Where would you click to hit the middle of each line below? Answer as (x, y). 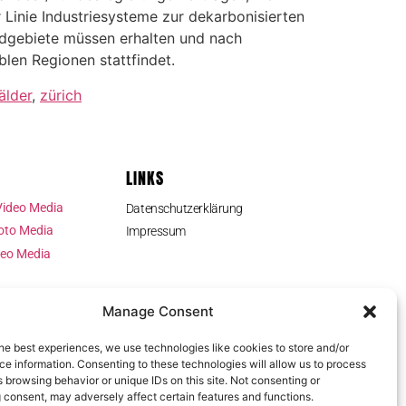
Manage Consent (159, 311)
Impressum (155, 231)
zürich (61, 95)
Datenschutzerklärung (184, 208)
